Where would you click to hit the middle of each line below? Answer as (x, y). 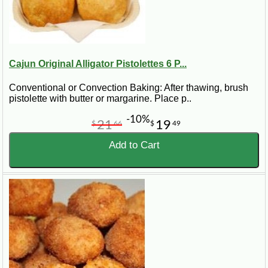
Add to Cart (134, 145)
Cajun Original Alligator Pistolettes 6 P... (98, 64)
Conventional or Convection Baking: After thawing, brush (129, 87)
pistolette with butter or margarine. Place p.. (100, 98)
